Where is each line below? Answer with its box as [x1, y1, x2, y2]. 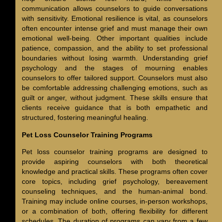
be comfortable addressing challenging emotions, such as [21, 84, 208, 92]
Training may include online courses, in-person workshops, [21, 197, 208, 205]
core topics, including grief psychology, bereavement [21, 177, 208, 185]
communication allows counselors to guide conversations [21, 4, 208, 13]
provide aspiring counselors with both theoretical [21, 157, 208, 166]
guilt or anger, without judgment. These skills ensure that [21, 94, 208, 102]
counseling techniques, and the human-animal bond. [21, 187, 208, 195]
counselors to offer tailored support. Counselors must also [21, 74, 208, 82]
